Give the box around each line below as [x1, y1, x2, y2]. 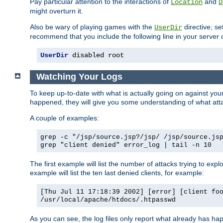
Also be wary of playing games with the [30, 22, 154, 31]
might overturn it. [30, 6, 83, 15]
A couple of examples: [30, 113, 99, 122]
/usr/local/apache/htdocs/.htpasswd [40, 196, 176, 204]
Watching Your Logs [36, 72, 122, 82]
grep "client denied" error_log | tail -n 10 [40, 141, 212, 149]
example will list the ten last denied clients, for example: [30, 168, 204, 177]
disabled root [68, 51, 124, 59]
